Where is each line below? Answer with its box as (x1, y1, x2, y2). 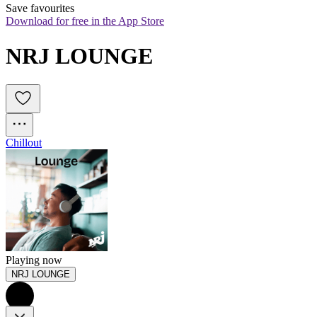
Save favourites (6, 2, 74, 15)
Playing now (6, 254, 62, 267)
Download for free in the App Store (6, 15, 164, 28)
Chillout (6, 137, 42, 149)
